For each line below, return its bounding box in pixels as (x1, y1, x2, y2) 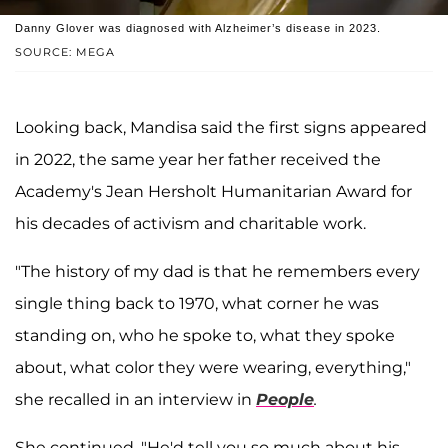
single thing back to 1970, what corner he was (15, 294, 379, 314)
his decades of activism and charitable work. (15, 214, 366, 234)
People (256, 390, 314, 410)
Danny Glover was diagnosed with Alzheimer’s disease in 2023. (15, 22, 381, 35)
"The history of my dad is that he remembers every (15, 262, 420, 282)
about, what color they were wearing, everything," (15, 358, 411, 378)
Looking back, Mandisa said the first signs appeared (15, 118, 427, 138)
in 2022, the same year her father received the (15, 150, 381, 170)
